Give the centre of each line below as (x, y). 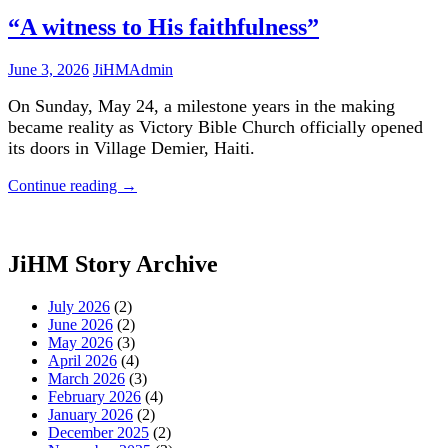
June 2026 (80, 324)
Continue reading (64, 185)
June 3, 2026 (48, 69)
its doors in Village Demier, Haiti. (131, 148)
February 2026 (94, 396)
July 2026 (79, 306)
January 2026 (90, 414)
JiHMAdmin (133, 69)
